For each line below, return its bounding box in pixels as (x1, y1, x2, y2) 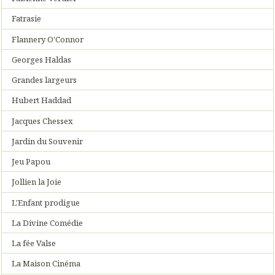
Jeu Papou (12, 156, 51, 168)
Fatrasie (12, 13, 42, 25)
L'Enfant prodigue (12, 196, 80, 208)
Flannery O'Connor (12, 33, 84, 45)
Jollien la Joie (12, 176, 62, 188)
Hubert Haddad (12, 95, 72, 106)
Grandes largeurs (12, 74, 77, 86)
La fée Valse (12, 238, 56, 249)
